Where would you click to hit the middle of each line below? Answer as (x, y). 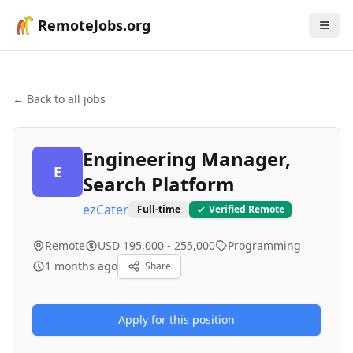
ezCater (106, 210)
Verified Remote (247, 209)
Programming (264, 245)
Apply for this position (176, 320)
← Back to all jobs (59, 99)
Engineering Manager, (187, 159)
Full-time (159, 209)
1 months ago (81, 266)
